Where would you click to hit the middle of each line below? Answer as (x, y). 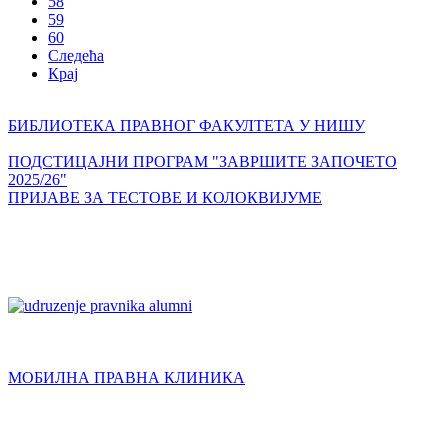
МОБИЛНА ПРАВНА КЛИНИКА (126, 378)
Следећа (76, 56)
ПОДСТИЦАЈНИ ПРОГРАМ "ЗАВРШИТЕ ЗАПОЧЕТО (202, 162)
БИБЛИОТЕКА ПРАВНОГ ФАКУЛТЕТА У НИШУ (186, 126)
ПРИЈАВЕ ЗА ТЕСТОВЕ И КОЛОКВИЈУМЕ (165, 198)
